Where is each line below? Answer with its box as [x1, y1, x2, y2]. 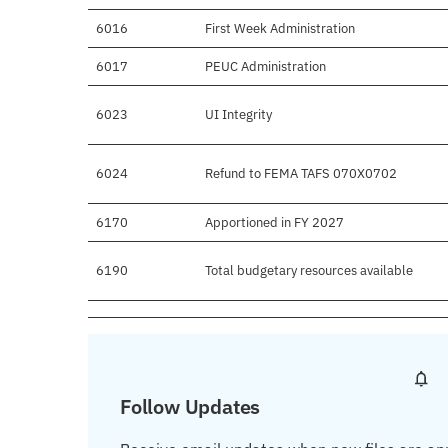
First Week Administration [205, 20, 355, 38]
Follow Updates [120, 393, 261, 421]
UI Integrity [205, 106, 272, 124]
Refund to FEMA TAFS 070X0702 [205, 165, 397, 183]
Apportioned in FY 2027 [205, 214, 344, 232]
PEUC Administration [205, 58, 326, 76]
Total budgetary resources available [205, 262, 413, 280]
